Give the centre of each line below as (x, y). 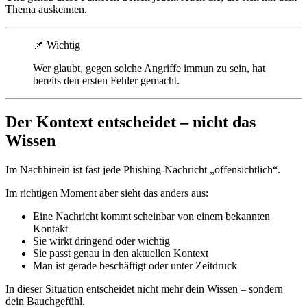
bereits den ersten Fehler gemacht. (106, 80)
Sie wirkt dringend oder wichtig (101, 241)
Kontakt (50, 228)
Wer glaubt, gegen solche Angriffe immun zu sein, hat (149, 68)
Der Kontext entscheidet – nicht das (131, 122)
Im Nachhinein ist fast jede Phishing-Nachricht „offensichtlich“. (143, 169)
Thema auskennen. (46, 9)
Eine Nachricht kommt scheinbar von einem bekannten (151, 216)
